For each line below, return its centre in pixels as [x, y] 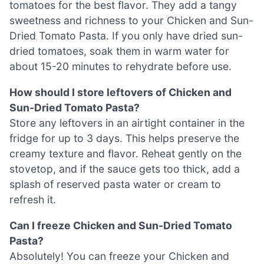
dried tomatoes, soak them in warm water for [119, 51]
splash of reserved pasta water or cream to [115, 184]
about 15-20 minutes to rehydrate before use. [121, 67]
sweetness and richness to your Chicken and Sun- [131, 21]
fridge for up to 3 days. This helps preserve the [124, 138]
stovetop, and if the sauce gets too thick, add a [125, 169]
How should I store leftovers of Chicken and [121, 92]
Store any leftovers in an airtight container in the [127, 123]
